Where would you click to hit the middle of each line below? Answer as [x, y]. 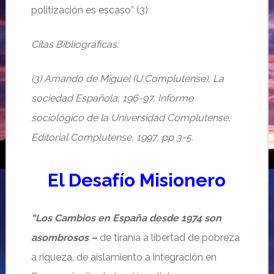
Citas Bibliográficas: [75, 44]
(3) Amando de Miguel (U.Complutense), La [127, 79]
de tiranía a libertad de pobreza [169, 238]
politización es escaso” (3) [89, 10]
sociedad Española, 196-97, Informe [112, 98]
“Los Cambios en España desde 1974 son [126, 218]
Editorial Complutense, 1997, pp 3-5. [112, 137]
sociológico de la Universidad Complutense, [131, 118]
